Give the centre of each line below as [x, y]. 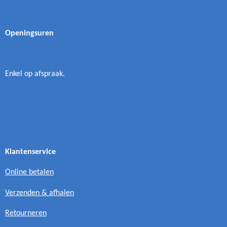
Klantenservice [30, 152]
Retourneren [26, 214]
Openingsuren [29, 33]
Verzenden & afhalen [40, 193]
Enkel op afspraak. [35, 74]
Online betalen [29, 173]
